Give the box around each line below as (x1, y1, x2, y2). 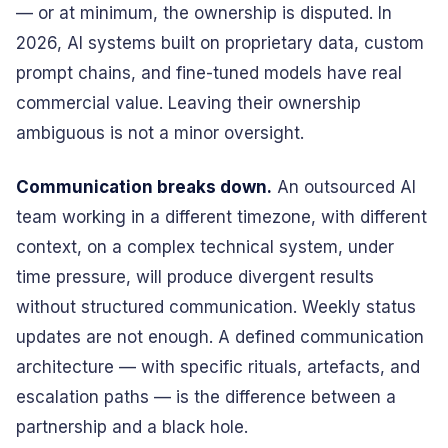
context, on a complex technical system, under (16, 237, 394, 257)
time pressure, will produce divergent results (16, 267, 374, 287)
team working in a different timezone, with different (16, 207, 427, 227)
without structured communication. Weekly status (16, 297, 416, 317)
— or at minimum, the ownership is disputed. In (16, 3, 392, 23)
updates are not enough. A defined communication (16, 327, 424, 347)
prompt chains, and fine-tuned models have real (16, 63, 402, 83)
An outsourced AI (272, 177, 416, 197)
